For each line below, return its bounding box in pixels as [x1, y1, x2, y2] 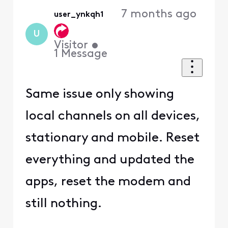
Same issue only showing [25, 88, 174, 101]
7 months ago [121, 9, 196, 21]
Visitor [54, 39, 89, 51]
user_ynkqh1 [54, 11, 104, 19]
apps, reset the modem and [25, 175, 191, 188]
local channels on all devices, [25, 109, 200, 123]
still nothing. [25, 197, 108, 210]
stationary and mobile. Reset [25, 131, 199, 145]
